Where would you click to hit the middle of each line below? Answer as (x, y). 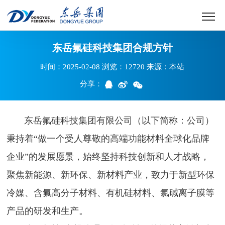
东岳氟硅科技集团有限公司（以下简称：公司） (110, 121)
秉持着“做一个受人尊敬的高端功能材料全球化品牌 (108, 139)
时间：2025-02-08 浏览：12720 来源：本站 (113, 67)
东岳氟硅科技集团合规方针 (112, 48)
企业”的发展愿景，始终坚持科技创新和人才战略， (108, 157)
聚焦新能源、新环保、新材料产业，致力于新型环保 (111, 175)
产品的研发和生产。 (47, 211)
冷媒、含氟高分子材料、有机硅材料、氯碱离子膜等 (111, 193)
